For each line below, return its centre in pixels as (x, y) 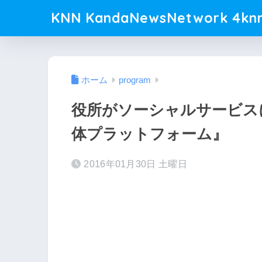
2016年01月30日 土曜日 (135, 164)
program (135, 80)
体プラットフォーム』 (149, 134)
